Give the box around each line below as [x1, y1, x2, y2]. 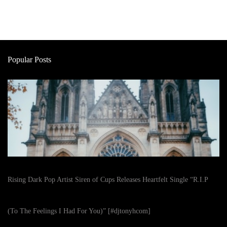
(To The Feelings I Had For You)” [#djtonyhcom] [8, 207, 150, 215]
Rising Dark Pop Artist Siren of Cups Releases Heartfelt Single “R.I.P [8, 176, 208, 184]
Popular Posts [8, 55, 51, 64]
